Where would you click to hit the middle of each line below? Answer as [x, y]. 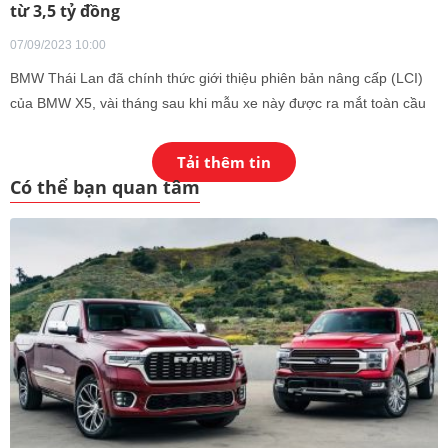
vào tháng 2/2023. [67, 128]
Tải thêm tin [224, 162]
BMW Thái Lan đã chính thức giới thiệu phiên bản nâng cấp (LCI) [216, 78]
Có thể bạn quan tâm [105, 187]
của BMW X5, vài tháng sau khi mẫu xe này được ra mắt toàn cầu [218, 103]
